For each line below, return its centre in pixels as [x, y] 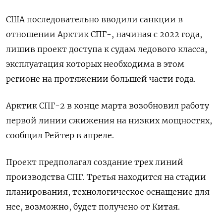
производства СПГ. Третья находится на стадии [106, 177]
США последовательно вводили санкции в [94, 19]
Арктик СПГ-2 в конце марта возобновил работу [108, 106]
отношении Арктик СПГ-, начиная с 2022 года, [104, 34]
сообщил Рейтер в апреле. [60, 135]
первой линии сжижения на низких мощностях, [109, 120]
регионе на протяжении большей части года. [101, 79]
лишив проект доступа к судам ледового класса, [107, 49]
